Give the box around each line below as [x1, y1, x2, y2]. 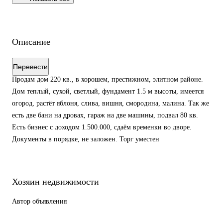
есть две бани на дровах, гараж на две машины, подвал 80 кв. [12, 111, 198, 119]
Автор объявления [12, 197, 67, 205]
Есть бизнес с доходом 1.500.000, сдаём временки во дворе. [12, 123, 192, 131]
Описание [12, 37, 50, 47]
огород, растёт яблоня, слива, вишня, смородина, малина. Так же [12, 100, 209, 107]
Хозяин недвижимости [12, 176, 99, 187]
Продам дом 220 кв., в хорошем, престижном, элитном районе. [12, 76, 203, 83]
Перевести [13, 63, 48, 71]
